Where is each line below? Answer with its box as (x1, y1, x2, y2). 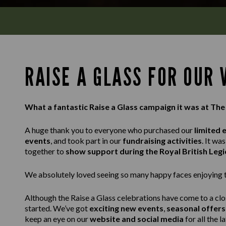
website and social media (90, 214, 184, 223)
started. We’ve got (25, 203, 89, 213)
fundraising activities (123, 136, 202, 145)
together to (25, 146, 66, 156)
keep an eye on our (25, 214, 90, 223)
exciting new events (89, 203, 163, 213)
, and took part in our (50, 136, 123, 145)
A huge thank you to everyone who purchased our (25, 125, 194, 135)
